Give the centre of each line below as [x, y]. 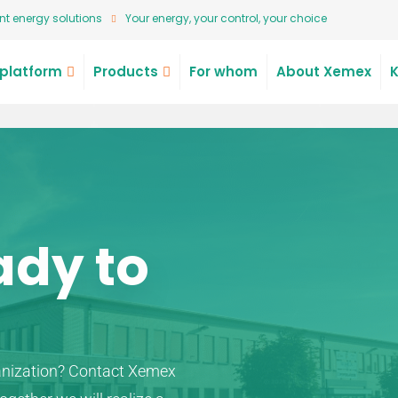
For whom [223, 72]
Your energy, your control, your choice [226, 18]
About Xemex [323, 72]
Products [125, 72]
